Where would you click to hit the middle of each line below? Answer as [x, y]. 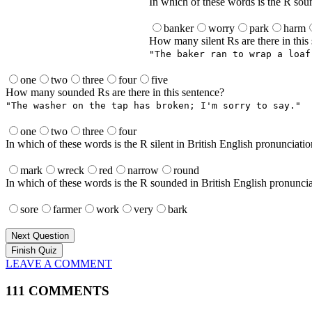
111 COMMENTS [57, 291]
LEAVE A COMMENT [59, 264]
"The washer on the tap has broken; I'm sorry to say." [153, 106]
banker [179, 29]
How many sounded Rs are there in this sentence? [115, 93]
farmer [67, 210]
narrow [143, 171]
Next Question [40, 236]
